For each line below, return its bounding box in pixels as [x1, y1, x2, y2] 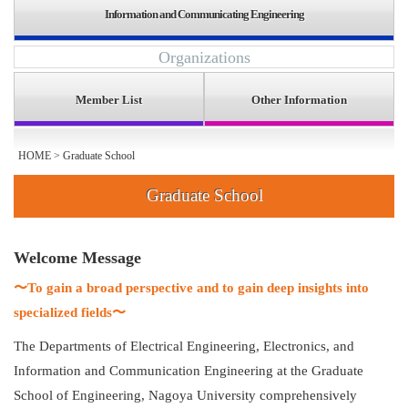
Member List [76, 92, 142, 107]
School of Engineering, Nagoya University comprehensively [14, 387, 357, 403]
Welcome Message [14, 248, 141, 267]
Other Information [251, 92, 347, 107]
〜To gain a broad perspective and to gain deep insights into [14, 280, 369, 295]
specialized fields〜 [14, 304, 126, 320]
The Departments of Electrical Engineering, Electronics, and [14, 338, 354, 353]
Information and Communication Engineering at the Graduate [14, 362, 363, 378]
